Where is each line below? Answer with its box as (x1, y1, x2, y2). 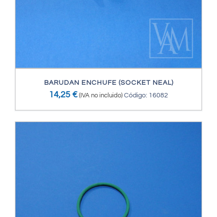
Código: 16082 (124, 92, 168, 99)
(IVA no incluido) (79, 92, 123, 99)
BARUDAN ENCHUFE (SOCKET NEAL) (44, 79, 173, 87)
